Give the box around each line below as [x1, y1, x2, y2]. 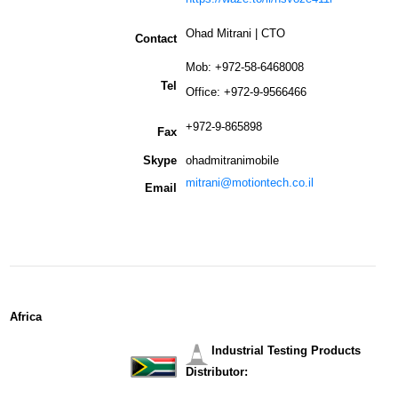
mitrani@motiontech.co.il [186, 175, 314, 189]
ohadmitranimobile [186, 153, 279, 167]
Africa [10, 309, 42, 323]
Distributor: [186, 364, 248, 378]
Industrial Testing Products [211, 343, 361, 357]
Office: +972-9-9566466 [186, 84, 306, 99]
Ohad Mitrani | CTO [186, 26, 285, 40]
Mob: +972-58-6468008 [186, 60, 304, 74]
